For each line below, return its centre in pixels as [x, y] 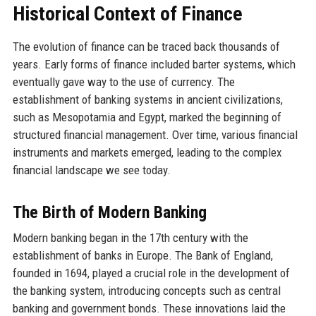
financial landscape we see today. [91, 170]
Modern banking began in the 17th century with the [130, 237]
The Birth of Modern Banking [109, 212]
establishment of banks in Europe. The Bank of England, [142, 255]
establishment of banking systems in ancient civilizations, [147, 99]
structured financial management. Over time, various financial [155, 134]
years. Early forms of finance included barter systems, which [154, 64]
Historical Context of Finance [127, 13]
